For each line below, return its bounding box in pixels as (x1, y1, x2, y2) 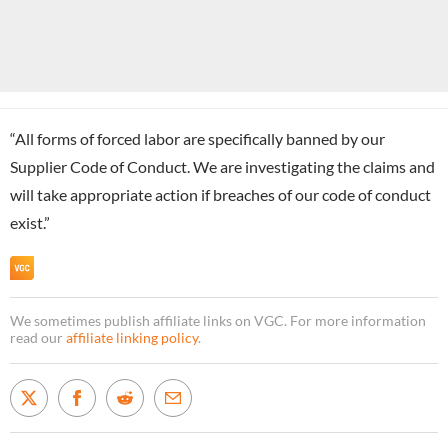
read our (10, 329, 66, 346)
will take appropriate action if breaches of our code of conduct (10, 184, 431, 204)
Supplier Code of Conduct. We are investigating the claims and (10, 156, 435, 176)
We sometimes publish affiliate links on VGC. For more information (10, 312, 426, 329)
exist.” (10, 212, 50, 232)
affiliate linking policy (66, 329, 198, 346)
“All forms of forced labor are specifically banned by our (10, 128, 385, 148)
